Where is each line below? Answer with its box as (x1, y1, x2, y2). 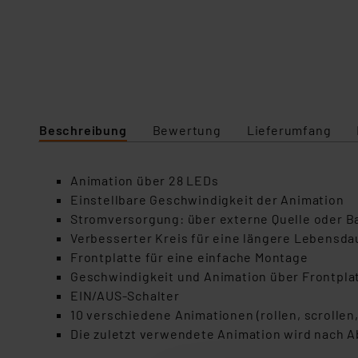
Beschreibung (39, 122, 127, 137)
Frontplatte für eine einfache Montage (70, 249, 308, 265)
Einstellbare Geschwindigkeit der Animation (70, 192, 344, 207)
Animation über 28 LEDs (70, 173, 219, 188)
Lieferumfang (246, 122, 332, 137)
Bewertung (152, 122, 221, 137)
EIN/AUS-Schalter (70, 288, 180, 303)
